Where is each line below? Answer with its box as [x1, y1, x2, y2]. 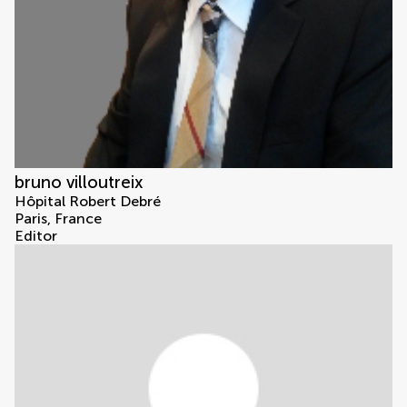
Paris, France [15, 210, 102, 228]
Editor [15, 227, 57, 245]
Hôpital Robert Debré [15, 193, 161, 211]
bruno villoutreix [15, 172, 144, 194]
